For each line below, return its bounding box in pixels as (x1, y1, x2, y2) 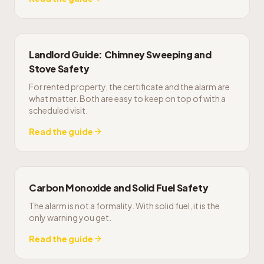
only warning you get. (29, 212, 111, 223)
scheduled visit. (29, 105, 88, 115)
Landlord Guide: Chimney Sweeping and (29, 48, 212, 61)
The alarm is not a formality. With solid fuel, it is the (29, 200, 220, 211)
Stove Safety (29, 62, 90, 75)
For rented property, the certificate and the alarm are (29, 81, 230, 92)
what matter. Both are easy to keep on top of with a (29, 93, 226, 104)
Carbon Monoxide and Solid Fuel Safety (29, 181, 209, 194)
